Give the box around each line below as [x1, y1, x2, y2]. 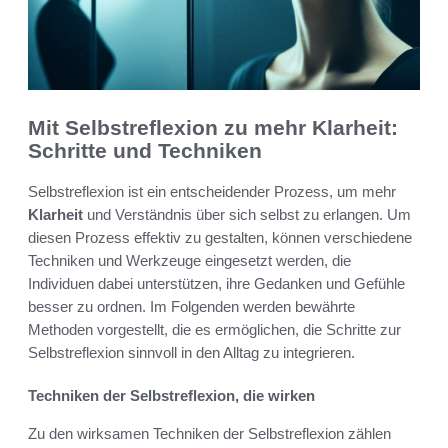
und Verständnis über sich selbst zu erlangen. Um [83, 205, 411, 223]
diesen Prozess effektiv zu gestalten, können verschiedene [28, 228, 412, 246]
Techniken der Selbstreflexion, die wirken [28, 386, 315, 404]
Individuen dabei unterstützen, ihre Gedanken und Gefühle [28, 274, 405, 292]
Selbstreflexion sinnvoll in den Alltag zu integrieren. [28, 343, 355, 361]
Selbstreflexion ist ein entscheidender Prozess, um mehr [28, 182, 396, 200]
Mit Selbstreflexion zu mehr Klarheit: [28, 116, 398, 140]
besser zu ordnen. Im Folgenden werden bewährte [28, 297, 355, 315]
